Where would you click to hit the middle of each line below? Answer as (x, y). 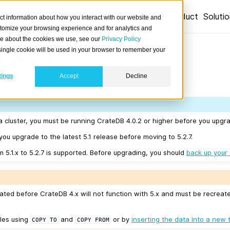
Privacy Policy (121, 39)
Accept (69, 76)
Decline (137, 76)
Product (183, 16)
